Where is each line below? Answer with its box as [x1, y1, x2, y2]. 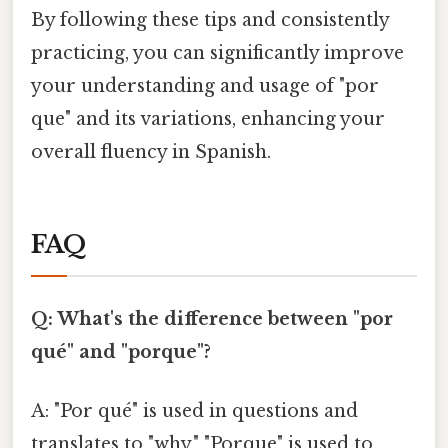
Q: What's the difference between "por [31, 307, 393, 330]
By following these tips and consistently [31, 8, 389, 31]
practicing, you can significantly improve [31, 41, 404, 64]
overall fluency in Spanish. [31, 140, 271, 163]
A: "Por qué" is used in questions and [31, 400, 358, 423]
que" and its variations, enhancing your [31, 107, 385, 130]
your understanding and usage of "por [31, 74, 379, 97]
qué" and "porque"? [31, 340, 211, 363]
